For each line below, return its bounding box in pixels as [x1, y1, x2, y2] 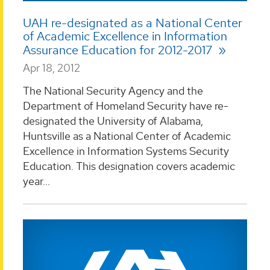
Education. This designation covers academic [23, 159, 235, 173]
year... [23, 174, 50, 188]
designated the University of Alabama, [23, 113, 203, 128]
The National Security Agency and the [23, 83, 203, 98]
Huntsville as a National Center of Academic [23, 128, 231, 143]
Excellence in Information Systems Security [23, 143, 229, 158]
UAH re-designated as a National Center [23, 15, 242, 31]
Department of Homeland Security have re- [23, 98, 228, 113]
